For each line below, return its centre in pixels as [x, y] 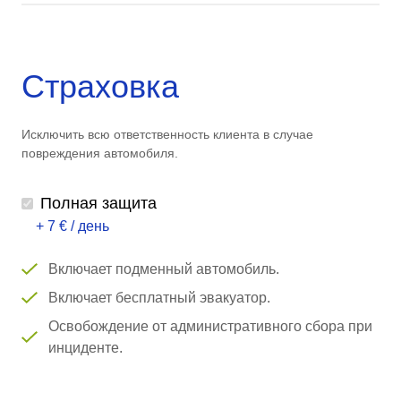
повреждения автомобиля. [100, 153]
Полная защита [98, 203]
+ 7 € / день [73, 226]
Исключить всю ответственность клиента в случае [167, 134]
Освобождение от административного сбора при [210, 326]
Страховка [100, 86]
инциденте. [85, 347]
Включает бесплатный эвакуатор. [159, 297]
